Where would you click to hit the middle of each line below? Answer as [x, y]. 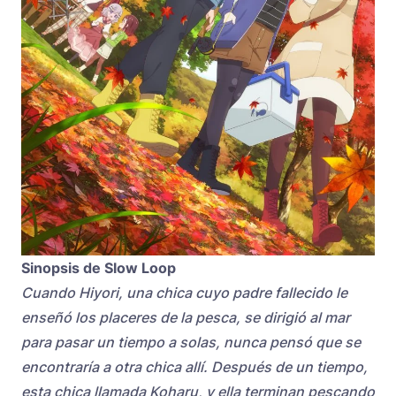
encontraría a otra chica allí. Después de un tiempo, [194, 367]
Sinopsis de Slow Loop [99, 268]
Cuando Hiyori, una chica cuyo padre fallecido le [184, 293]
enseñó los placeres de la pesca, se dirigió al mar [186, 318]
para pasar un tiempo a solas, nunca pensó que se [191, 343]
